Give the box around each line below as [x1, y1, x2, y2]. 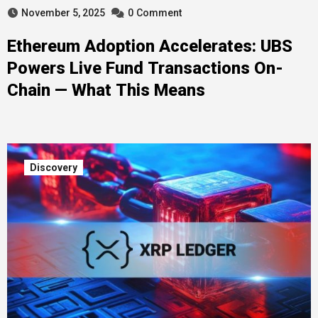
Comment [136, 7, 182, 18]
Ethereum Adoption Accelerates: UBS [6, 36, 292, 56]
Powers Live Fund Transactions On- [6, 58, 283, 78]
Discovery [29, 162, 77, 173]
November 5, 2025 [21, 7, 105, 18]
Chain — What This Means [6, 80, 205, 100]
